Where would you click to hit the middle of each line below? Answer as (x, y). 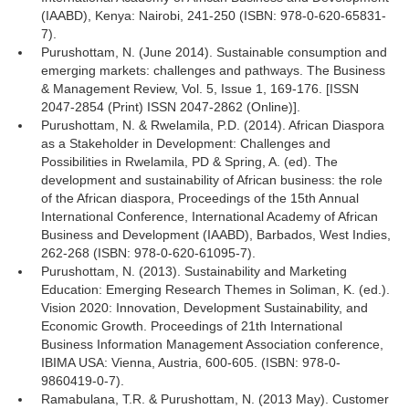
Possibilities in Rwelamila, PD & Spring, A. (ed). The (189, 162)
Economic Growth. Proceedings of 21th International (192, 326)
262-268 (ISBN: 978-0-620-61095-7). (148, 253)
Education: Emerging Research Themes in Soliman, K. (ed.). (215, 289)
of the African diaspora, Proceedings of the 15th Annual (200, 198)
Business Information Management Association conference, (212, 344)
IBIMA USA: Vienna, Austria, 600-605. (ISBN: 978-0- (191, 362)
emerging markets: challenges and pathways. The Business (213, 70)
